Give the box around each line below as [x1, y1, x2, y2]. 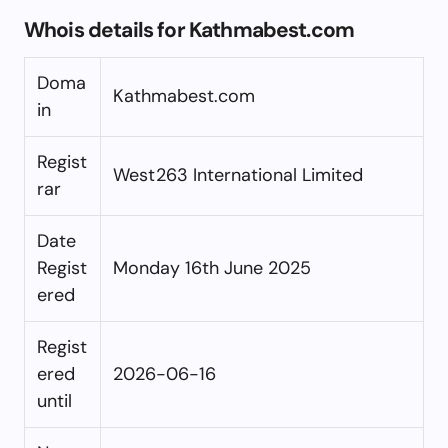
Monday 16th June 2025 [113, 255, 311, 280]
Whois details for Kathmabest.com [24, 15, 355, 44]
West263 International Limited [113, 162, 363, 187]
